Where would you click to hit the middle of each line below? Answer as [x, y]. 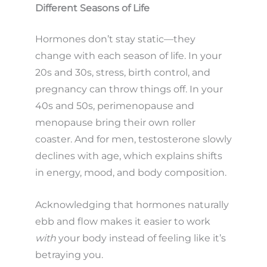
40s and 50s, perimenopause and [114, 106]
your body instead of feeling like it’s [141, 238]
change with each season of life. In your [128, 56]
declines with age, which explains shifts [128, 156]
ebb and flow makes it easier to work [122, 221]
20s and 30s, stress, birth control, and [122, 73]
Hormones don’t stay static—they [115, 39]
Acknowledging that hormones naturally [132, 204]
